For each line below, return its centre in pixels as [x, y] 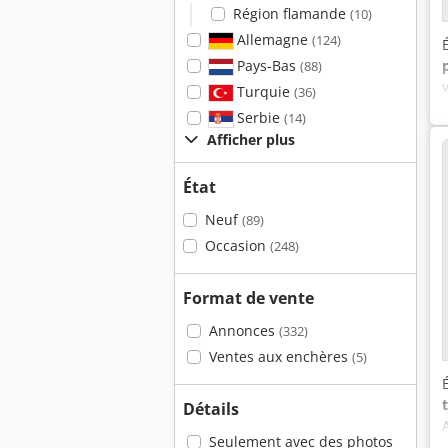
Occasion [237, 245]
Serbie [258, 117]
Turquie [263, 91]
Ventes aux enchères [280, 356]
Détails [211, 409]
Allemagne [272, 39]
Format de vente [248, 298]
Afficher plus [251, 139]
